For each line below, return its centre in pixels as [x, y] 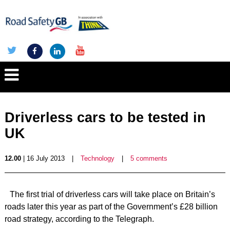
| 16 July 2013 [43, 158]
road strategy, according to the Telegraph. [79, 219]
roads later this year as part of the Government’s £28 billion [111, 207]
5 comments [149, 158]
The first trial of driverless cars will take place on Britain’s [112, 194]
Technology [97, 158]
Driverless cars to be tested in [105, 118]
